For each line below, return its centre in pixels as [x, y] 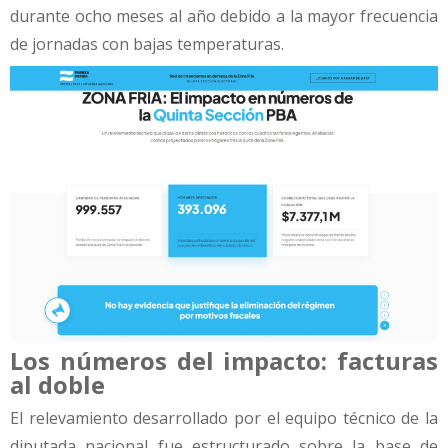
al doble [57, 385]
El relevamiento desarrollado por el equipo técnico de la [224, 418]
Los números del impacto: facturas [224, 361]
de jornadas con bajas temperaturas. [147, 44]
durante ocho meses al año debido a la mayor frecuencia [224, 16]
